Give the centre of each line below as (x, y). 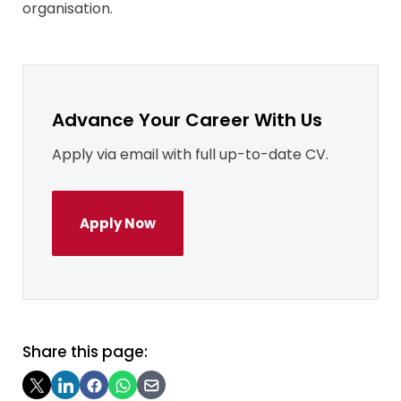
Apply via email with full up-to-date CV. (190, 155)
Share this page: (85, 352)
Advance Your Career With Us (187, 120)
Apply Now (118, 224)
